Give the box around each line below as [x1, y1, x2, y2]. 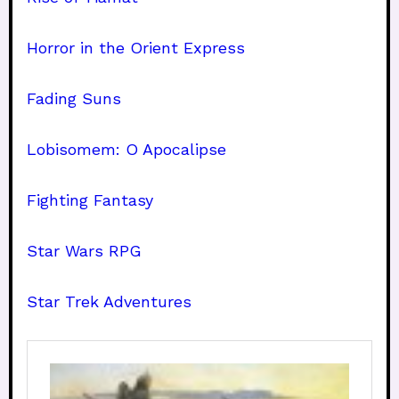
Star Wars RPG [27, 241, 142, 261]
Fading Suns [27, 89, 121, 109]
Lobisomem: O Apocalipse [27, 140, 226, 159]
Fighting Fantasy [27, 191, 153, 210]
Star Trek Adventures [27, 292, 191, 312]
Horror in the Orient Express [27, 38, 245, 58]
